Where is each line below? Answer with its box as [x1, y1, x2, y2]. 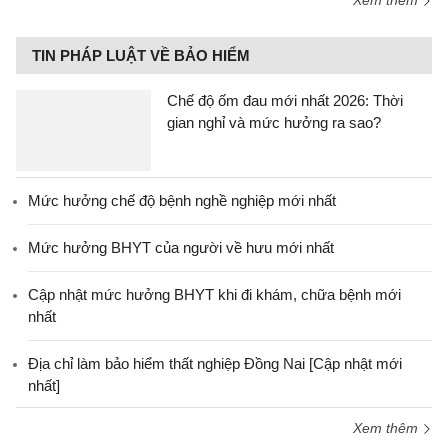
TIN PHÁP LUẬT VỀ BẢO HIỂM [32, 47, 250, 64]
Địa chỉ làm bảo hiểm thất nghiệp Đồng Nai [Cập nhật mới [28, 355, 402, 372]
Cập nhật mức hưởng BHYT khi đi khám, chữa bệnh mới [28, 286, 401, 303]
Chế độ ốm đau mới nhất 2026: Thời [167, 92, 403, 109]
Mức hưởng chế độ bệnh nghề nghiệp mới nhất [28, 192, 336, 209]
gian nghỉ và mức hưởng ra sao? [167, 114, 381, 131]
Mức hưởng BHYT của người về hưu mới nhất [28, 239, 334, 256]
